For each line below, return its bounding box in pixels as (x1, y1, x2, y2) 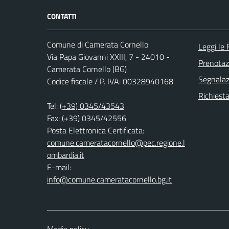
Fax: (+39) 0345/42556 (47, 111, 126, 124)
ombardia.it (47, 148, 84, 161)
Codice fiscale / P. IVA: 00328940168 (47, 75, 173, 87)
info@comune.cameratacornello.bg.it (47, 173, 172, 186)
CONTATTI (47, 10, 77, 21)
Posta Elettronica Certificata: (47, 124, 144, 136)
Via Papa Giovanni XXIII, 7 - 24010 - (47, 50, 170, 63)
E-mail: (47, 161, 71, 173)
